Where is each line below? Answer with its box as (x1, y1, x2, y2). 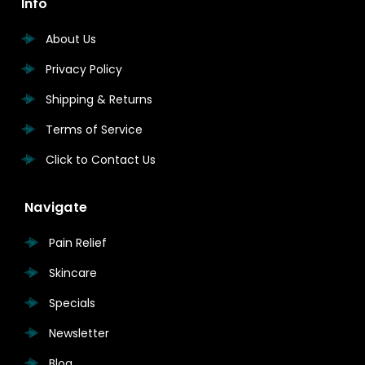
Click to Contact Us (45, 151, 156, 168)
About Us (45, 30, 96, 47)
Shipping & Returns (45, 90, 152, 108)
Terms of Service (45, 121, 143, 138)
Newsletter (49, 324, 109, 341)
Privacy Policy (45, 60, 122, 77)
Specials (49, 294, 95, 311)
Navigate (24, 197, 87, 217)
